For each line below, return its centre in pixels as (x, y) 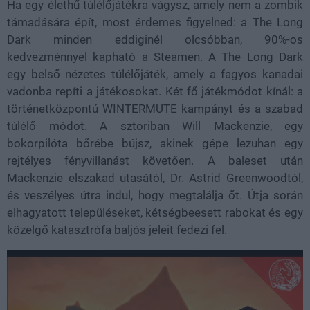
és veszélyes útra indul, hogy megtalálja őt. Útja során (155, 195)
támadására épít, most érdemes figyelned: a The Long (155, 22)
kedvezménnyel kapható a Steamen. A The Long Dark (155, 57)
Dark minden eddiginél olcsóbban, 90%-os (155, 39)
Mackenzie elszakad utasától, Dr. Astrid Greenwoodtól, (155, 178)
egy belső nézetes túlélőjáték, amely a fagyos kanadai (155, 74)
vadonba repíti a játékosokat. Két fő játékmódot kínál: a (155, 91)
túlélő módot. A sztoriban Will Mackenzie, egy (155, 126)
